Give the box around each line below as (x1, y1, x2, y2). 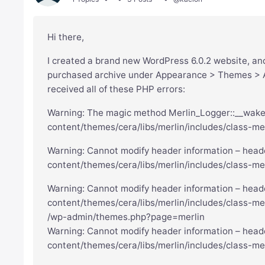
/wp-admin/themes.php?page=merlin (47, 211, 205, 223)
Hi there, (47, 31, 85, 43)
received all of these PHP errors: (47, 83, 186, 95)
